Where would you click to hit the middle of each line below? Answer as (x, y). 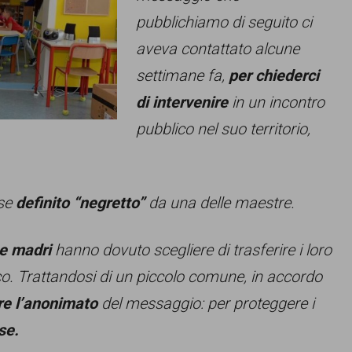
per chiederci (274, 75)
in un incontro (276, 102)
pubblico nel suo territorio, (223, 129)
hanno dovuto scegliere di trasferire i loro (191, 250)
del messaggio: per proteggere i (206, 303)
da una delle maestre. (220, 203)
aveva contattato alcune (218, 49)
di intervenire (182, 102)
